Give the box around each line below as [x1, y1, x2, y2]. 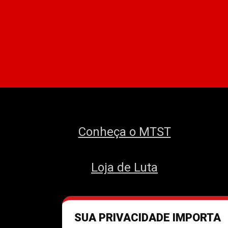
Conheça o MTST [78, 125, 171, 139]
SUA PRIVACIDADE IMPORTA [74, 211, 221, 224]
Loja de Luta [91, 160, 158, 175]
